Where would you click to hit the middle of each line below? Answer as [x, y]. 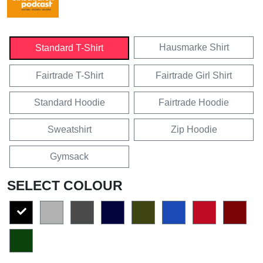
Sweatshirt [69, 129]
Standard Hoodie [69, 102]
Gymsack [69, 156]
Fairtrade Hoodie [194, 102]
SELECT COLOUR [65, 185]
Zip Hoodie [194, 129]
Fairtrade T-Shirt [69, 75]
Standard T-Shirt [69, 48]
